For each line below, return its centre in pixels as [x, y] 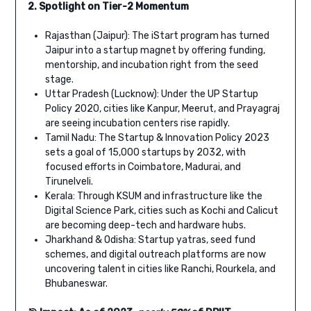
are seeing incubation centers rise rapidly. [137, 124]
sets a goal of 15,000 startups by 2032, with [145, 153]
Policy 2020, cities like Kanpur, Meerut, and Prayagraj [162, 109]
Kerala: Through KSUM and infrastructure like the [153, 196]
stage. [59, 80]
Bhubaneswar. [76, 284]
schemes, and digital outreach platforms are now [155, 255]
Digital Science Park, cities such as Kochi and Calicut [161, 211]
